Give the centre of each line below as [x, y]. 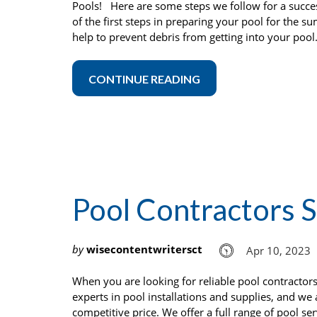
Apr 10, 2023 [278, 250]
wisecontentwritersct [144, 249]
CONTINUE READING [144, 79]
